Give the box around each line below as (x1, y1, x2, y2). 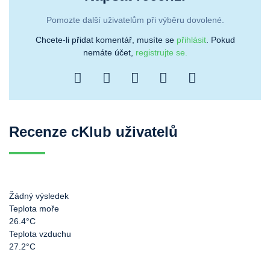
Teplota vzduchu (9, 229, 71, 239)
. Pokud (206, 35, 235, 45)
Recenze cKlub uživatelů (9, 124, 178, 140)
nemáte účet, (83, 48, 136, 58)
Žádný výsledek (9, 191, 69, 201)
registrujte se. (135, 48, 187, 58)
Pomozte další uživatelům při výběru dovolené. (46, 15, 224, 25)
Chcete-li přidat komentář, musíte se (35, 35, 177, 45)
